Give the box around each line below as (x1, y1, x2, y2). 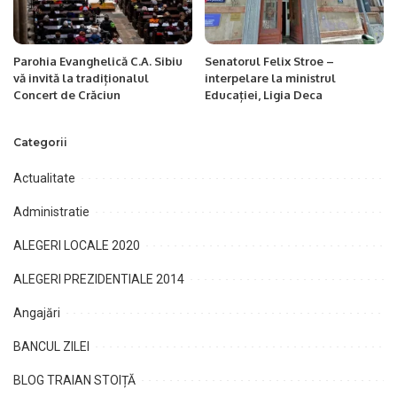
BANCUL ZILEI (13, 339, 90, 354)
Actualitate (13, 171, 75, 185)
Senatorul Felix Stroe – (205, 54, 334, 68)
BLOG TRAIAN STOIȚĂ (13, 373, 136, 387)
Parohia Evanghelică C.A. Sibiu (13, 54, 183, 68)
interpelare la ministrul (205, 71, 336, 85)
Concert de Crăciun (13, 88, 121, 102)
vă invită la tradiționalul (13, 71, 149, 85)
